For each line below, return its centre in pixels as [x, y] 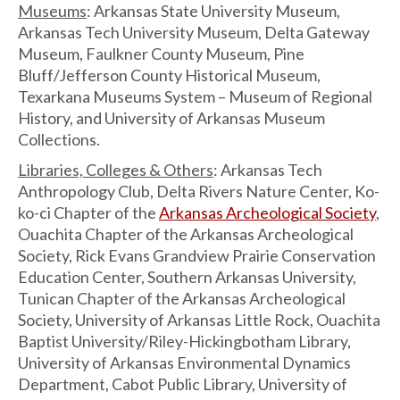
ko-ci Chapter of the [88, 212]
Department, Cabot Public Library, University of [183, 384]
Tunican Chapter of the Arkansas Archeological [182, 298]
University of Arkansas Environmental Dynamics [184, 362]
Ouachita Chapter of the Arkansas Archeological [186, 234]
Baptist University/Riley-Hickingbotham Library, [184, 341]
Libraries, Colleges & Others [116, 170]
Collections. [59, 139]
